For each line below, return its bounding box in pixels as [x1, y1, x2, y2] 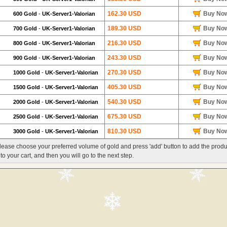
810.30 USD [107, 128, 141, 135]
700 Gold [13, 25, 39, 31]
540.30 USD [107, 98, 141, 105]
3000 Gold [13, 128, 42, 134]
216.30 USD [107, 40, 141, 47]
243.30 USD [107, 54, 141, 61]
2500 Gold [13, 113, 42, 120]
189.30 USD [107, 25, 141, 32]
